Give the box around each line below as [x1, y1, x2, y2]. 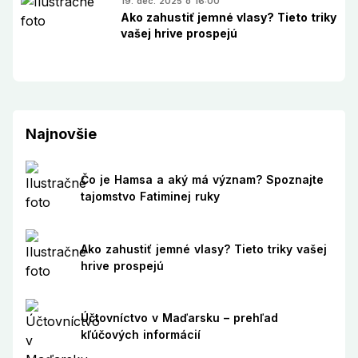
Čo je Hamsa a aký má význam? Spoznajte [80, 173, 324, 187]
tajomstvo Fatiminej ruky [80, 189, 220, 204]
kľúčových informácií [80, 328, 201, 342]
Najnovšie [26, 125, 97, 142]
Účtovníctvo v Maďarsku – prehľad [80, 311, 278, 325]
